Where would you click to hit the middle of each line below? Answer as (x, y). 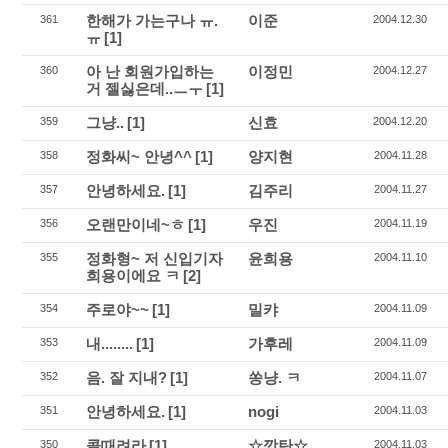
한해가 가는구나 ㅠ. (152, 20)
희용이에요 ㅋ (133, 275)
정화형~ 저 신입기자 (155, 258)
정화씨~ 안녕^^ (139, 156)
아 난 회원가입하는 (150, 71)
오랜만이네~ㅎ (136, 224)
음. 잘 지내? (127, 377)
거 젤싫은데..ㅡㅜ (145, 88)
